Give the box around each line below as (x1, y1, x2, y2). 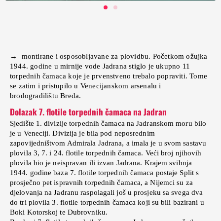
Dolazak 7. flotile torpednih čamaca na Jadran (10, 105, 167, 118)
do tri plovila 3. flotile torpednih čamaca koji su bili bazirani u (10, 198, 204, 206)
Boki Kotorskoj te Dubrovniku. (10, 208, 108, 216)
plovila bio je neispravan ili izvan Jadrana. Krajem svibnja (10, 158, 192, 167)
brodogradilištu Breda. (10, 91, 81, 100)
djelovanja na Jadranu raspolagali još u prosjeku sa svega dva (10, 188, 203, 196)
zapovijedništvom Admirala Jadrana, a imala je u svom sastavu (10, 139, 207, 147)
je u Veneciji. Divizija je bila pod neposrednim (10, 129, 155, 137)
